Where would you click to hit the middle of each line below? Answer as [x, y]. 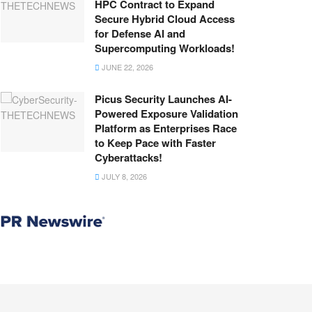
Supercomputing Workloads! [165, 48]
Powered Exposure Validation [166, 113]
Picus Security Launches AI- [163, 99]
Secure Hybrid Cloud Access [165, 18]
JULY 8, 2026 [123, 176]
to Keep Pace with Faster [155, 142]
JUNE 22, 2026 [126, 67]
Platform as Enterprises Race [166, 128]
